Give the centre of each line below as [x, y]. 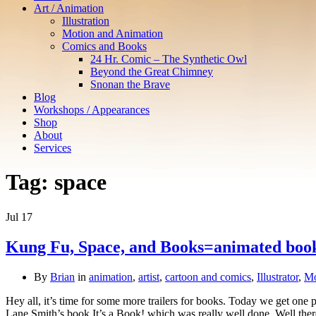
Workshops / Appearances [92, 110]
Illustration [86, 21]
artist [149, 276]
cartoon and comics [208, 276]
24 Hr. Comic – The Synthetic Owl [169, 59]
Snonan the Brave [130, 84]
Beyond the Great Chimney [152, 72]
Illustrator [278, 276]
